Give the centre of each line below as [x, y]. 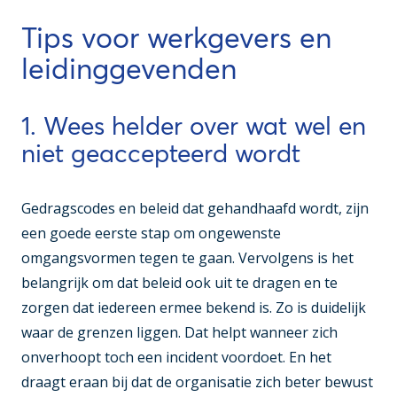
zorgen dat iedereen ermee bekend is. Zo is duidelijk [194, 308]
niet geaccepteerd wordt [161, 154]
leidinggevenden [129, 69]
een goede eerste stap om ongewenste [151, 234]
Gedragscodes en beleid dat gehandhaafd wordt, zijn [195, 209]
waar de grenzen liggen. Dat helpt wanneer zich [179, 333]
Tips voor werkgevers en [176, 38]
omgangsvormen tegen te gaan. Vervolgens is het [187, 258]
